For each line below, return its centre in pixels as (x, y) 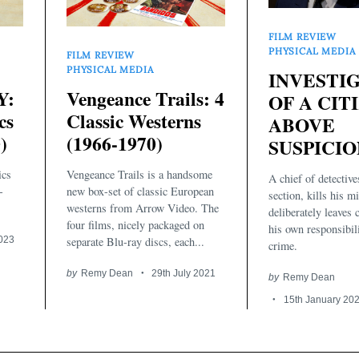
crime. (283, 245)
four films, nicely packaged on (135, 224)
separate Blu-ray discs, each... (135, 241)
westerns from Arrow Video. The (143, 208)
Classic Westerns (134, 121)
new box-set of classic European (140, 191)
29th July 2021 (184, 272)
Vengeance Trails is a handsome (139, 174)
